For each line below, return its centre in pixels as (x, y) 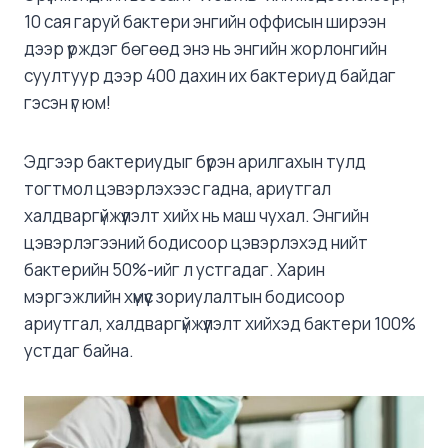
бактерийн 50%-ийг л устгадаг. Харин (174, 270)
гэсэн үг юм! (67, 103)
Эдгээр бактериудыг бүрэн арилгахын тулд (195, 162)
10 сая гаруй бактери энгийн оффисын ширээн (205, 22)
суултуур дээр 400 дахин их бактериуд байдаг (210, 76)
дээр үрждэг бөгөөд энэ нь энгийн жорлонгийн (205, 49)
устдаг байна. (79, 351)
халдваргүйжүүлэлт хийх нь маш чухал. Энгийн (196, 216)
